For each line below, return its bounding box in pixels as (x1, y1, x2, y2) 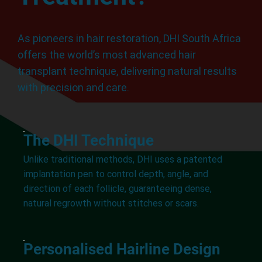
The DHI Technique (23, 131, 154, 149)
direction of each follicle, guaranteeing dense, (23, 183, 212, 195)
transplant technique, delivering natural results (18, 64, 237, 77)
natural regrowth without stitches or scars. (23, 198, 199, 209)
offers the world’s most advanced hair (18, 48, 196, 61)
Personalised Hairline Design (23, 240, 220, 258)
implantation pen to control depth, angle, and (23, 168, 208, 180)
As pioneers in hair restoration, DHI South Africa (18, 32, 242, 44)
